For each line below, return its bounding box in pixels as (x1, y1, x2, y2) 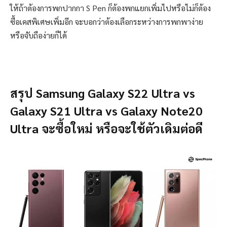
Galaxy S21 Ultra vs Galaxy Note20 (10, 102, 203, 119)
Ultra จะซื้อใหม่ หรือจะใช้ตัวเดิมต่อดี (10, 120, 203, 137)
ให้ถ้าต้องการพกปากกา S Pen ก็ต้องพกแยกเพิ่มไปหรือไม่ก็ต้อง (10, 3, 211, 14)
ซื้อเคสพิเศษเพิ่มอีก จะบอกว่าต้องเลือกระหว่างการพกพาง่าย (10, 16, 203, 27)
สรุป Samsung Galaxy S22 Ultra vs (10, 85, 195, 101)
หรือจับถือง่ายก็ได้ (10, 30, 67, 41)
